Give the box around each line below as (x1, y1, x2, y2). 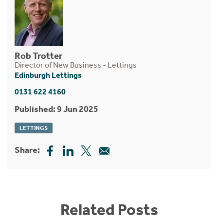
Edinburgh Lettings (15, 70, 82, 80)
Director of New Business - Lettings (15, 60, 137, 70)
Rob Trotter (15, 50, 62, 61)
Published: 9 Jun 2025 (15, 103, 98, 114)
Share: (15, 144, 40, 155)
